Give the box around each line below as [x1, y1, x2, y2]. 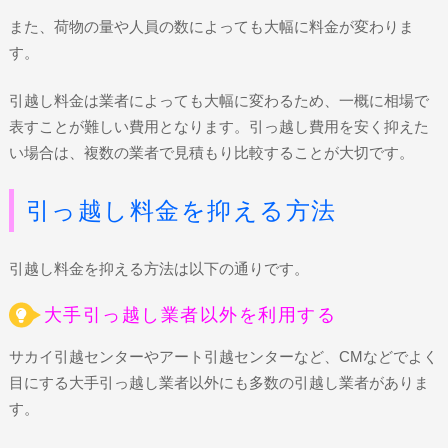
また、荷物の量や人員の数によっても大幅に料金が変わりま [8, 17, 414, 35]
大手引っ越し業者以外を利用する [43, 305, 337, 326]
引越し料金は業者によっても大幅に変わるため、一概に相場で [8, 92, 429, 110]
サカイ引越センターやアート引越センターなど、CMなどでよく [8, 348, 438, 366]
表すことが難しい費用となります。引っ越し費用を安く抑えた [8, 118, 429, 136]
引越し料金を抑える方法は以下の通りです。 [8, 259, 309, 277]
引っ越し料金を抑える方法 [25, 196, 337, 224]
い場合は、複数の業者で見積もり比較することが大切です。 [8, 144, 414, 162]
